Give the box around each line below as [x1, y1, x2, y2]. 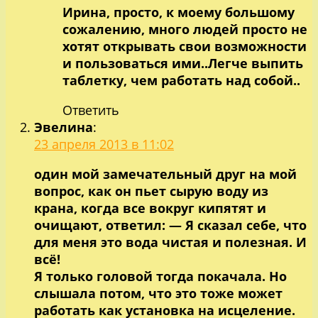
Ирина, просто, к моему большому [62, 3, 295, 21]
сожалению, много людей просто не [62, 20, 307, 38]
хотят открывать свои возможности [62, 37, 307, 55]
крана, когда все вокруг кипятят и [34, 199, 266, 216]
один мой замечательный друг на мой [34, 165, 297, 182]
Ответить [62, 101, 119, 119]
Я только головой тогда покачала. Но [34, 267, 287, 285]
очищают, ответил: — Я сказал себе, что [34, 216, 307, 234]
